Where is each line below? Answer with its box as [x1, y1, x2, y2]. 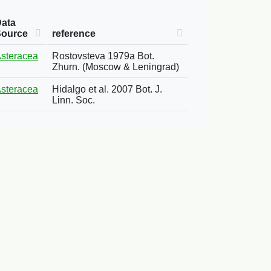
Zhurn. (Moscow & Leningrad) [52, 62, 179, 72]
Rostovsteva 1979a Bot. [52, 51, 154, 61]
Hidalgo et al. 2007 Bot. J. [52, 84, 162, 94]
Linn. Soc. [52, 95, 95, 105]
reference [52, 28, 96, 39]
